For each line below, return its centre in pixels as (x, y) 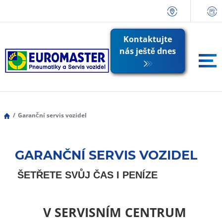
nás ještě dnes (148, 51)
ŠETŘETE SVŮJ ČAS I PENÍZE (87, 175)
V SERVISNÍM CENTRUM (115, 212)
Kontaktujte (148, 39)
